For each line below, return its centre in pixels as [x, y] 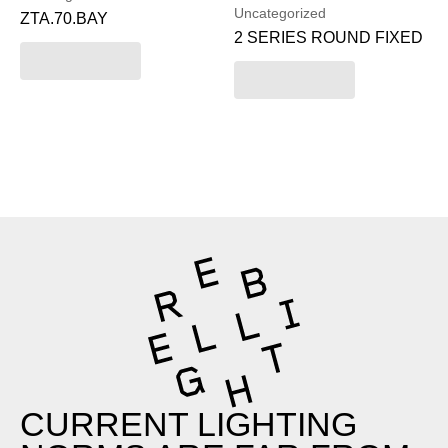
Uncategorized [280, 13]
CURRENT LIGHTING [188, 423]
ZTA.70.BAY [64, 19]
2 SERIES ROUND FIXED [328, 38]
